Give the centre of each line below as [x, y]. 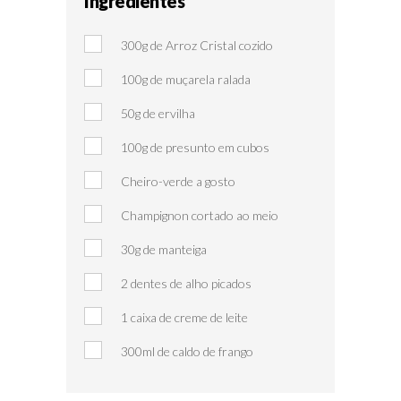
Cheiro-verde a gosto [178, 181]
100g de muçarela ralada [186, 79]
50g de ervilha [158, 113]
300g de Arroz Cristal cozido [197, 45]
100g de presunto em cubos [195, 147]
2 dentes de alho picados [186, 283]
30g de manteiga [164, 249]
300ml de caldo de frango [187, 351]
